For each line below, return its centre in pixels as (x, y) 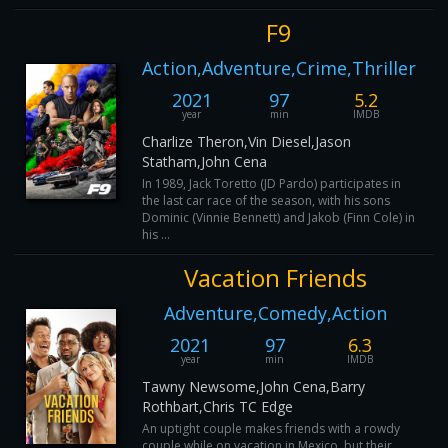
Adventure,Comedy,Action (275, 313)
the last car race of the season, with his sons (266, 200)
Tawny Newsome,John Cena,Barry (253, 386)
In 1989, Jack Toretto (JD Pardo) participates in (271, 183)
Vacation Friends (275, 277)
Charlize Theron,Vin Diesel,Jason (246, 141)
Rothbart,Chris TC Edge (217, 406)
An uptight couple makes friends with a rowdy (271, 428)
